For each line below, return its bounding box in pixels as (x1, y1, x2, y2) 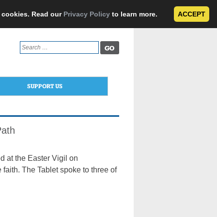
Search (19, 42, 38, 48)
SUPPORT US (27, 82, 62, 90)
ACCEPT (178, 10, 205, 18)
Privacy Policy (63, 10, 110, 18)
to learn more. (110, 10, 159, 18)
